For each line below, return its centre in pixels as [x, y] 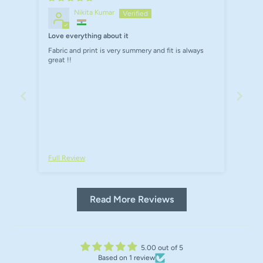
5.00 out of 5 [162, 247]
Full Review [67, 158]
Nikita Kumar [94, 12]
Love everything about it [88, 36]
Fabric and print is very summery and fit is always [126, 50]
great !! [60, 60]
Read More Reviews [131, 199]
